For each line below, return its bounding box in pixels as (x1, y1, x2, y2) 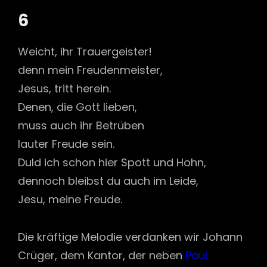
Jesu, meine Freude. (18, 192, 122, 207)
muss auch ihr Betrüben (18, 118, 144, 133)
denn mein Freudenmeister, (18, 63, 163, 77)
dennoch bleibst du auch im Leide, (18, 173, 198, 188)
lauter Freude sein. (18, 136, 114, 151)
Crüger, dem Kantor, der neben (18, 247, 185, 263)
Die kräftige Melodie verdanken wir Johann (18, 229, 243, 244)
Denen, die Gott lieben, (18, 100, 137, 114)
